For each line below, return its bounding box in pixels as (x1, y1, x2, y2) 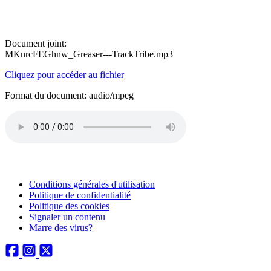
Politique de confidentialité (29, 190, 131, 200)
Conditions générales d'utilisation (29, 179, 155, 189)
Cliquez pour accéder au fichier (5, 70, 124, 80)
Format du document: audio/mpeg (5, 90, 134, 100)
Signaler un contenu (29, 212, 105, 222)
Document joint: (5, 38, 67, 48)
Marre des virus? (29, 223, 93, 233)
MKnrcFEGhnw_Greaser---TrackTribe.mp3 (5, 49, 173, 59)
